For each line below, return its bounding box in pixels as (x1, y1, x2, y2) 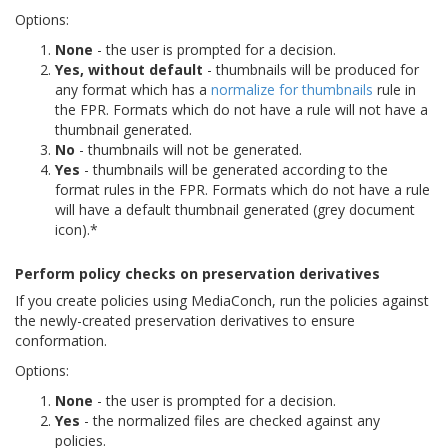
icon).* (55, 219, 98, 239)
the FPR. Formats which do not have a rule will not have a (55, 99, 428, 119)
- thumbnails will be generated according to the (80, 159, 388, 179)
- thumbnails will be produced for (203, 59, 419, 79)
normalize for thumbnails (211, 79, 373, 99)
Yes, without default (55, 59, 203, 79)
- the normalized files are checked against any (80, 410, 380, 430)
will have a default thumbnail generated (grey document (55, 199, 415, 219)
